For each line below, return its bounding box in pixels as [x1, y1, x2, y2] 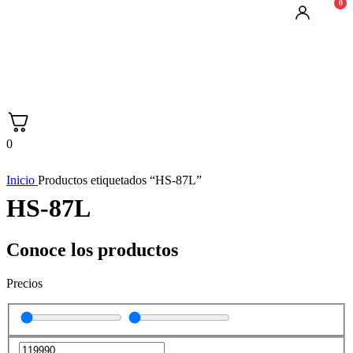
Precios [6, 276, 43, 290]
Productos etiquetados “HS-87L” [38, 173, 202, 188]
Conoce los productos [6, 240, 178, 260]
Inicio [6, 173, 38, 188]
